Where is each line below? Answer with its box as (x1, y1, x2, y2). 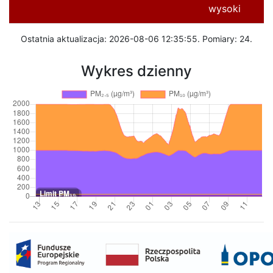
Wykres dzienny (81, 62, 192, 80)
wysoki (208, 2, 241, 15)
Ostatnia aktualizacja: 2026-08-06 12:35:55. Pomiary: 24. (21, 34, 252, 44)
